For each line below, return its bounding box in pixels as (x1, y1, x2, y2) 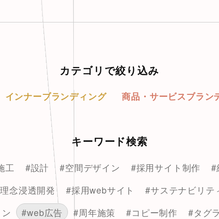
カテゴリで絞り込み (60, 65, 159, 76)
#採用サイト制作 (131, 160, 201, 174)
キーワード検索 (71, 135, 148, 147)
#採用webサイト (66, 183, 135, 196)
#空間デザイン (60, 160, 120, 174)
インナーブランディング (5, 89, 107, 103)
